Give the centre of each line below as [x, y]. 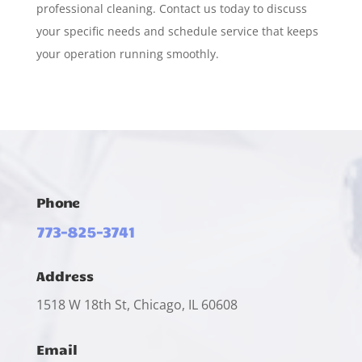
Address [65, 275]
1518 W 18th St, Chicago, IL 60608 [137, 304]
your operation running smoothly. [127, 53]
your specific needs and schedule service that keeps [177, 31]
